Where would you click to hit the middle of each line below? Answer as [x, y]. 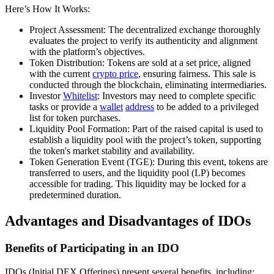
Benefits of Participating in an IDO [92, 248]
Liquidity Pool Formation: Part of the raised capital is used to [146, 129]
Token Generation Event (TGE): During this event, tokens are [149, 162]
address [140, 107]
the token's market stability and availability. [112, 151]
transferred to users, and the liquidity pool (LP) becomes [137, 173]
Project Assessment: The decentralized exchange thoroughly [145, 30]
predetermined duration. [75, 195]
